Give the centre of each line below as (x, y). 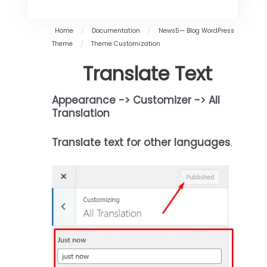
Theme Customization (126, 44)
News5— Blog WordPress (197, 30)
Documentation (116, 30)
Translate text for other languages (141, 142)
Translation (81, 113)
